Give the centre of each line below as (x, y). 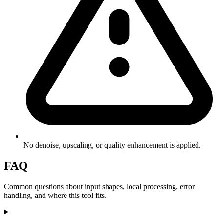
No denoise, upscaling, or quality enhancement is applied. (112, 145)
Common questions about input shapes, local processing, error (99, 186)
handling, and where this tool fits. (55, 195)
